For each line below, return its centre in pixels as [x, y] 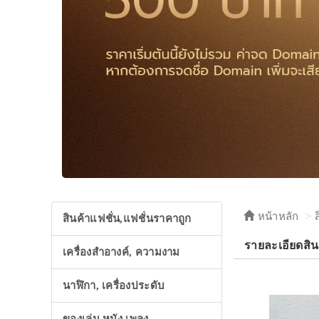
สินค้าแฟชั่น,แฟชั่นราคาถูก [127, 219]
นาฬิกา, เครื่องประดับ [114, 286]
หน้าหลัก [277, 217]
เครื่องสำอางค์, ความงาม [121, 252]
